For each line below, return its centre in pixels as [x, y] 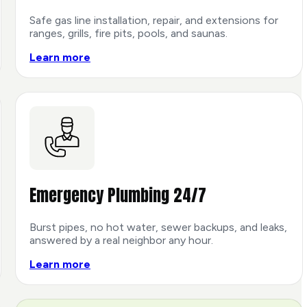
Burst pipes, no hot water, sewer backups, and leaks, [158, 228]
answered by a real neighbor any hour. [121, 241]
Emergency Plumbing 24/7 [118, 196]
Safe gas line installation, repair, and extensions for [154, 20]
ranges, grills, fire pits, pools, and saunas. [128, 33]
